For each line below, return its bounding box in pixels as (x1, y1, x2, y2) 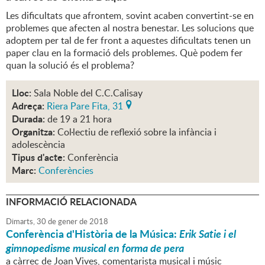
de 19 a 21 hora (47, 112, 112, 126)
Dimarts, (6, 216, 35, 227)
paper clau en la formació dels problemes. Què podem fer (6, 46, 243, 60)
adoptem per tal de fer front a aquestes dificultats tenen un (6, 34, 251, 47)
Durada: (12, 112, 45, 126)
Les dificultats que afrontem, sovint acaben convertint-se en (6, 9, 254, 22)
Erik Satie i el (179, 226, 236, 242)
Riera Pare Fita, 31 (47, 99, 123, 113)
